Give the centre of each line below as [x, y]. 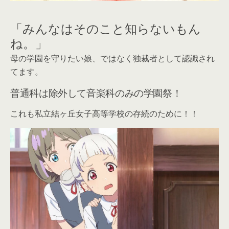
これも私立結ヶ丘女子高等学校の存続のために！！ [104, 114]
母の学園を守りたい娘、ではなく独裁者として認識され [112, 59]
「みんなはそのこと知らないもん [106, 29]
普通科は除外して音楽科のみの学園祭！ [96, 93]
